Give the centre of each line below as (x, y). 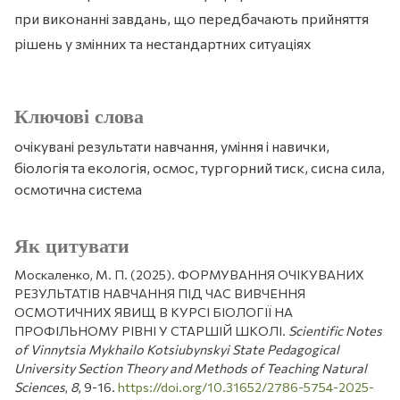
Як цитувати (72, 247)
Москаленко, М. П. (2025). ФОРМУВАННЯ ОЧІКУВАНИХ (189, 275)
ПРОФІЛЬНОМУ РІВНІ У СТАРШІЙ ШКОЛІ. (151, 331)
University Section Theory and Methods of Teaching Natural (191, 368)
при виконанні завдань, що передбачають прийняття (192, 19)
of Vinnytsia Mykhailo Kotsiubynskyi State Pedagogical (177, 350)
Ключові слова (79, 117)
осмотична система (78, 189)
